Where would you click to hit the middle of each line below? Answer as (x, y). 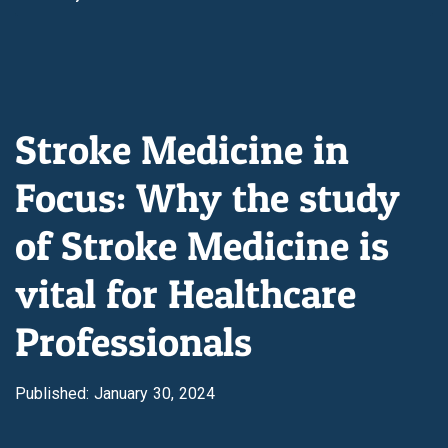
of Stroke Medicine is (202, 245)
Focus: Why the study (207, 197)
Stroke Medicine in (182, 149)
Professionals (133, 341)
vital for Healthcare (185, 293)
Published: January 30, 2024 (115, 393)
